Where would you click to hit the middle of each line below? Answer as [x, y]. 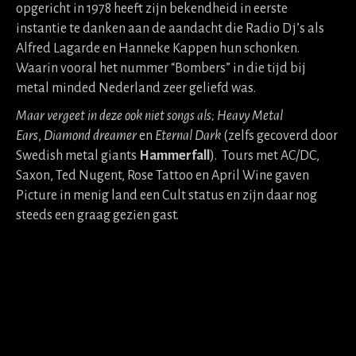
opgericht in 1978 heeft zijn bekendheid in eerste [152, 9]
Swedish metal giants [77, 156]
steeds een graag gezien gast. [97, 215]
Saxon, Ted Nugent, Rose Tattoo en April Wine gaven [163, 176]
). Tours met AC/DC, [265, 156]
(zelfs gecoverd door [279, 136]
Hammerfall [174, 156]
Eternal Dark [188, 136]
